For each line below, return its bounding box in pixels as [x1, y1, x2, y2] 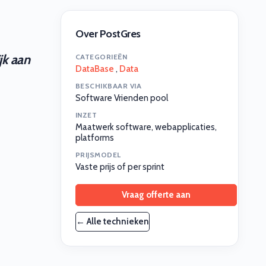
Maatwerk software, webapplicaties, [75, 122, 217, 132]
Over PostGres [75, 27, 141, 40]
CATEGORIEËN [75, 52, 128, 61]
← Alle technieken [76, 216, 149, 227]
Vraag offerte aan [122, 189, 191, 200]
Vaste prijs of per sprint [75, 161, 164, 172]
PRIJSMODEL [75, 150, 121, 159]
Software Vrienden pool [75, 93, 168, 103]
